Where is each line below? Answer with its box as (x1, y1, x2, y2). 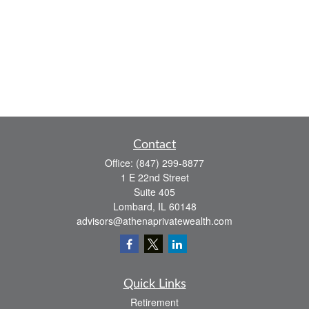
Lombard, (112, 199, 155, 213)
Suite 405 (134, 185, 175, 199)
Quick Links (123, 278, 186, 290)
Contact (133, 139, 176, 151)
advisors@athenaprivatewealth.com (77, 214, 232, 228)
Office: (105, 156, 136, 170)
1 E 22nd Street (120, 170, 189, 184)
